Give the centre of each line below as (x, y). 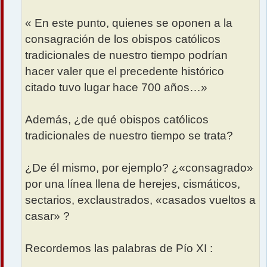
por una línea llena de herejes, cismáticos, (133, 184)
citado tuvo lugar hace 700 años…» (116, 87)
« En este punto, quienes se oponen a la (129, 23)
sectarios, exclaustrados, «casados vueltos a (140, 200)
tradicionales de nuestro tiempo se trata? (129, 135)
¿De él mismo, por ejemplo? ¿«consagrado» (139, 167)
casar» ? (47, 216)
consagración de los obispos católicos (123, 39)
